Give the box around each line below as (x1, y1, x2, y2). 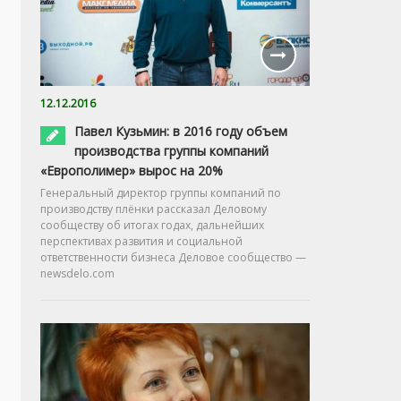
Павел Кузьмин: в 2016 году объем (74, 122, 287, 140)
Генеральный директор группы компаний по (40, 184, 281, 200)
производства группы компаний (74, 141, 269, 159)
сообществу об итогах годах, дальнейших (40, 217, 264, 233)
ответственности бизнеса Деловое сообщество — (40, 249, 306, 265)
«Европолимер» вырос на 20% (40, 161, 223, 179)
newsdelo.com (40, 265, 115, 281)
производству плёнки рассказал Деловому (40, 200, 267, 217)
